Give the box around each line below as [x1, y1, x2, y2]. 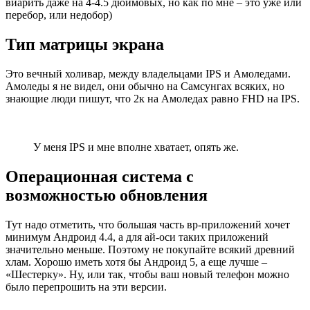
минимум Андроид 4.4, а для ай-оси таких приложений [6, 230, 268, 243]
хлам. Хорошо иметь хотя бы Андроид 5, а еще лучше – [6, 255, 267, 268]
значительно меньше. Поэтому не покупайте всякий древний [6, 243, 295, 255]
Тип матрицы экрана [6, 35, 164, 54]
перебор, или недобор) [6, 9, 112, 21]
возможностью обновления [6, 185, 208, 204]
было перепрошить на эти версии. [6, 280, 167, 293]
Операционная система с [6, 167, 194, 185]
